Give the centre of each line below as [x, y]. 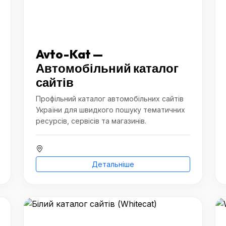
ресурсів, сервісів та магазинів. [91, 121]
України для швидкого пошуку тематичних [110, 110]
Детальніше [113, 164]
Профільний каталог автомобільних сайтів [110, 99]
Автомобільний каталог [107, 68]
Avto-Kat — [69, 54]
